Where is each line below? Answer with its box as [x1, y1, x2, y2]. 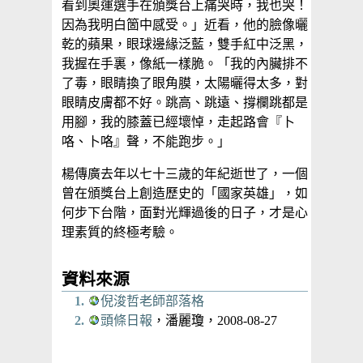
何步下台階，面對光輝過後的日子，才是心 [62, 206, 308, 220]
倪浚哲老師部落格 [100, 293, 204, 308]
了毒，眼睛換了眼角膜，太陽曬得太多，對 [62, 76, 308, 91]
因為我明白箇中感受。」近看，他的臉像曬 [62, 18, 308, 32]
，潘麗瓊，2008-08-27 [152, 313, 277, 327]
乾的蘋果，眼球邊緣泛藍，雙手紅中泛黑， [62, 37, 308, 52]
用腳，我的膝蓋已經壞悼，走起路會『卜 [62, 115, 295, 130]
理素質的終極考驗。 [62, 225, 178, 240]
